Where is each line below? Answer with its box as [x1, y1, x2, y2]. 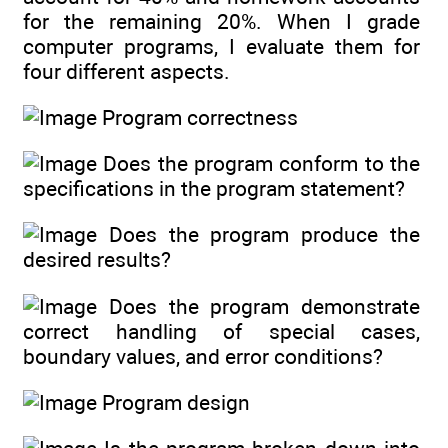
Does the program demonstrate [97, 293, 420, 319]
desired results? [23, 247, 171, 273]
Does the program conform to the [97, 151, 420, 177]
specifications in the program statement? [23, 176, 405, 202]
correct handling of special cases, [23, 318, 420, 344]
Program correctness [97, 104, 298, 130]
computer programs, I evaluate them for [23, 33, 420, 59]
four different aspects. [23, 58, 230, 84]
